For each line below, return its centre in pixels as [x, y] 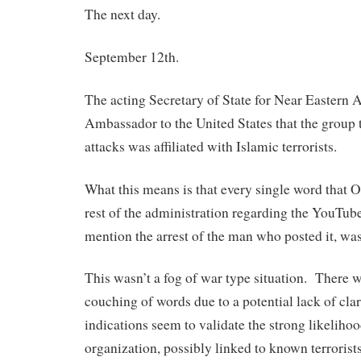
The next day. [122, 15]
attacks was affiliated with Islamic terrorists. [211, 146]
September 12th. [132, 57]
